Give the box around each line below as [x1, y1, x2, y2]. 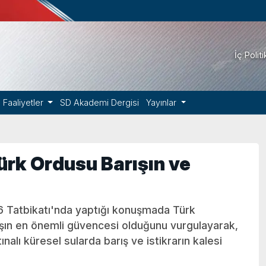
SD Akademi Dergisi [59, 97, 139, 107]
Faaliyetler [2, 97, 46, 107]
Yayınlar [145, 97, 179, 107]
